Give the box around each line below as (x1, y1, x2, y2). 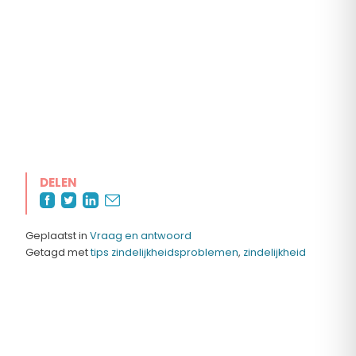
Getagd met (25, 245, 91, 259)
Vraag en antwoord (90, 228, 192, 242)
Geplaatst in (25, 228, 90, 242)
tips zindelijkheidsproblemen (91, 245, 238, 259)
